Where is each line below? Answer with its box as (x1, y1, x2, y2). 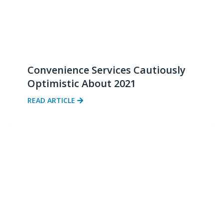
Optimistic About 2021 (27, 77, 136, 91)
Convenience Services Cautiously (27, 63, 186, 77)
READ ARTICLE (27, 96, 77, 106)
